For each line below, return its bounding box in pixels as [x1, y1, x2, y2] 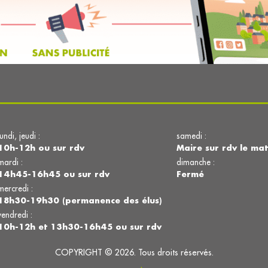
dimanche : [176, 157, 215, 168]
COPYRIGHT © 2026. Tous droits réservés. [54, 247, 214, 258]
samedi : [176, 130, 206, 142]
